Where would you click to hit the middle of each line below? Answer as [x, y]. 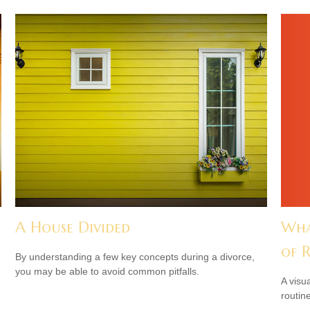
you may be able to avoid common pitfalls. [108, 271]
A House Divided [73, 227]
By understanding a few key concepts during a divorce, [135, 256]
